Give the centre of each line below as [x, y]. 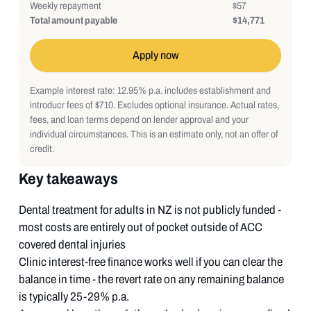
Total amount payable [73, 20]
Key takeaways [68, 178]
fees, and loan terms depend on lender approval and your [139, 119]
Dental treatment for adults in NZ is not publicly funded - [150, 210]
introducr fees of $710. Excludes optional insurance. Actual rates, [154, 105]
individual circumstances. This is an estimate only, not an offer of [154, 134]
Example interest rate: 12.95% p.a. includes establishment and [150, 90]
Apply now [155, 55]
